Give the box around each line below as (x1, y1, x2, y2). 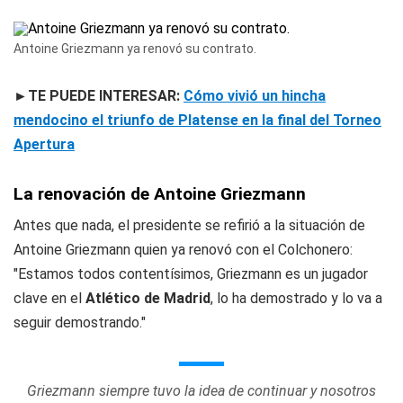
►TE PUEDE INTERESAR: (13, 87, 184, 104)
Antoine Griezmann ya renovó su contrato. (13, 41, 256, 56)
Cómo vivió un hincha (184, 87, 326, 104)
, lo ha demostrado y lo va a (210, 290, 382, 307)
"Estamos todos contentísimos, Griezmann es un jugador (13, 265, 368, 282)
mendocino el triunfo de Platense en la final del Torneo (13, 112, 381, 129)
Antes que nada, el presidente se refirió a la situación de (13, 217, 365, 234)
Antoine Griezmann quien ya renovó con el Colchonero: (13, 241, 353, 258)
